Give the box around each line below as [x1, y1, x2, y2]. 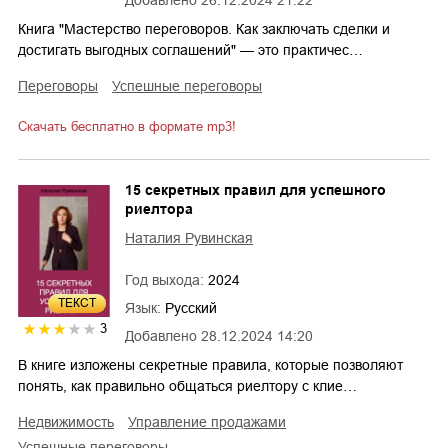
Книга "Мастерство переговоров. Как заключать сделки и [18, 21, 390, 38]
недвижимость [28, 414, 114, 431]
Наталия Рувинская [125, 230, 253, 247]
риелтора [125, 201, 193, 218]
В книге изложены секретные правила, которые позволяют [18, 357, 403, 374]
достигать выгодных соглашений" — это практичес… [18, 42, 363, 59]
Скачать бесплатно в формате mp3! [18, 119, 236, 135]
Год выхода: [125, 272, 208, 289]
